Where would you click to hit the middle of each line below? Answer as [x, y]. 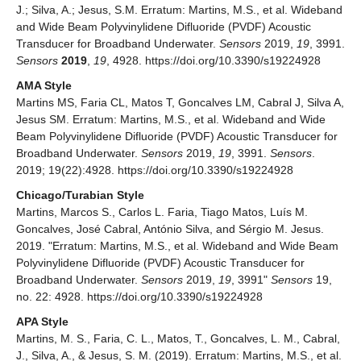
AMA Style [44, 86]
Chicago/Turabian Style [80, 195]
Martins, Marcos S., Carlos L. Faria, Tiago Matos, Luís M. [162, 212]
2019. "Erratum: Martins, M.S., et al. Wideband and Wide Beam [177, 246]
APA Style [42, 322]
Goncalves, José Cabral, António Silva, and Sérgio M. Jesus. [170, 229]
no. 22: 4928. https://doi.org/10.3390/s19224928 [139, 297]
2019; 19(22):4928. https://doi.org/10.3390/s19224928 [155, 170]
